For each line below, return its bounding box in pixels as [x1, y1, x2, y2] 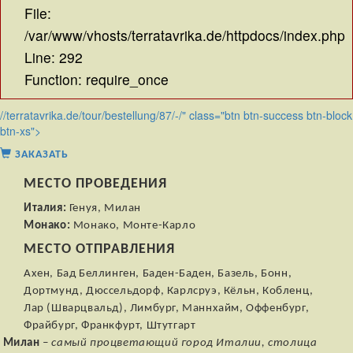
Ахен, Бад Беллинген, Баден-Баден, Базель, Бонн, [24, 267, 292, 280]
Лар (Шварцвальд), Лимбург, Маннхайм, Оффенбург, [24, 302, 310, 314]
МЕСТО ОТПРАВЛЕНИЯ [24, 242, 175, 257]
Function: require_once [24, 69, 169, 89]
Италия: [24, 202, 67, 214]
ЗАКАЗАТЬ [12, 149, 69, 161]
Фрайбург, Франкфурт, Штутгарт [24, 319, 196, 332]
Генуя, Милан [66, 202, 142, 214]
